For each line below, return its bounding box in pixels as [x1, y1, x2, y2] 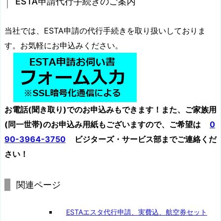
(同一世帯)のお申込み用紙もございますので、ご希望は [4, 119, 201, 130]
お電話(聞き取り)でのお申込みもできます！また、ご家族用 [4, 105, 217, 115]
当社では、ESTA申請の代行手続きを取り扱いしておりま [4, 26, 206, 36]
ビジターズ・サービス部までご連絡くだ [74, 134, 217, 145]
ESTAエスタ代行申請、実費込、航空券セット [66, 208, 207, 217]
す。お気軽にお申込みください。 [4, 40, 123, 51]
